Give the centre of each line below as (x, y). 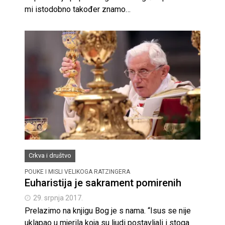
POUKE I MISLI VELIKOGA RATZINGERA (77, 172)
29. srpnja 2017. (58, 198)
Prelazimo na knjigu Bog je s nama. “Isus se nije (108, 211)
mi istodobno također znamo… (78, 9)
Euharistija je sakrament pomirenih (103, 183)
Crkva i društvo (50, 156)
